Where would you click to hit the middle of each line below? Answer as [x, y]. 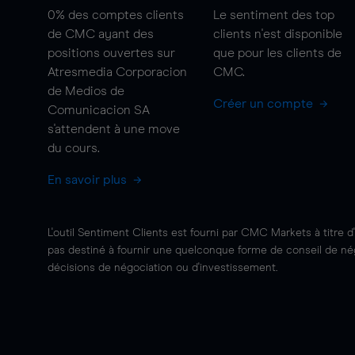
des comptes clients [124, 15]
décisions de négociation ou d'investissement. [162, 268]
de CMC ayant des [101, 34]
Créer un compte [264, 104]
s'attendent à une [98, 129]
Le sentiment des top [273, 15]
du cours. [74, 148]
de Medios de [86, 91]
